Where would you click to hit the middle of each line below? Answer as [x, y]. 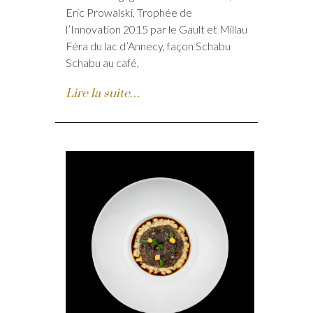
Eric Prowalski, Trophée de [129, 13]
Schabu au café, [102, 63]
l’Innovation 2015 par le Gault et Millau [156, 29]
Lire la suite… [103, 94]
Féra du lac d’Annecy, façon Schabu [148, 46]
